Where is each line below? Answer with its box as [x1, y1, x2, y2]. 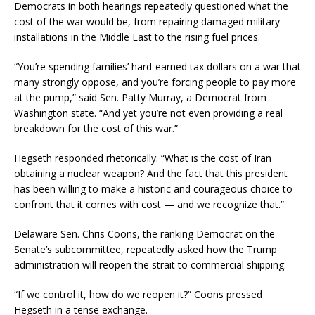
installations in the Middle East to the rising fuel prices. [14, 30, 260, 44]
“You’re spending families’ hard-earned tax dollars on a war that [14, 60, 301, 74]
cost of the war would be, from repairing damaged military [14, 15, 280, 29]
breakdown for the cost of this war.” [14, 122, 178, 136]
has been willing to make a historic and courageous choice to [14, 182, 292, 196]
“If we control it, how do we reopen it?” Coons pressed [14, 288, 262, 302]
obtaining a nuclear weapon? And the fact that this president [14, 167, 288, 181]
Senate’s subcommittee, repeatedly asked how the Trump [14, 243, 277, 257]
